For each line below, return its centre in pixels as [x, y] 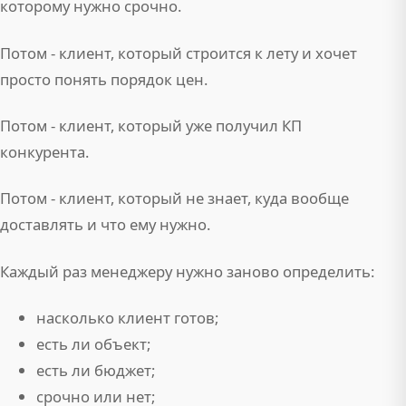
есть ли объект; [93, 344]
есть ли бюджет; [96, 371]
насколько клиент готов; [127, 318]
